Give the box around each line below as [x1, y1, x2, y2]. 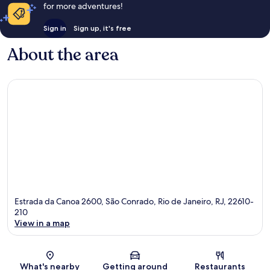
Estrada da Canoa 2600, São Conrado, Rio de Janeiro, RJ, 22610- [14, 195, 254, 207]
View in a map [14, 217, 70, 228]
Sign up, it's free [73, 24, 131, 33]
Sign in [43, 24, 66, 33]
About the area [7, 43, 119, 67]
